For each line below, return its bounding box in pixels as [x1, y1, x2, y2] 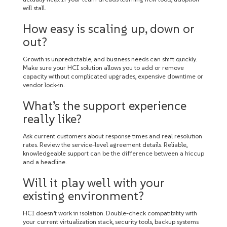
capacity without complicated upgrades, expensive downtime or [23, 72, 203, 80]
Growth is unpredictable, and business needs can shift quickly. [23, 55, 197, 63]
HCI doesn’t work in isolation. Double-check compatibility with [23, 209, 197, 217]
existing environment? [23, 188, 144, 203]
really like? [23, 111, 82, 126]
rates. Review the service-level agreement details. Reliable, [23, 141, 187, 148]
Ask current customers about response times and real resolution [23, 132, 202, 140]
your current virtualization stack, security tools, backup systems [23, 218, 199, 225]
